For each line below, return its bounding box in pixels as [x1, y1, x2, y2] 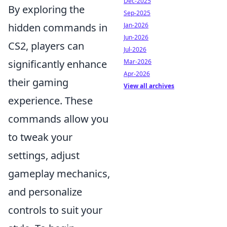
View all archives [124, 82, 174, 90]
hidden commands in [8, 21, 107, 34]
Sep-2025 [124, 9, 150, 17]
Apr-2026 [124, 69, 150, 78]
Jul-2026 [124, 45, 146, 54]
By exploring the [8, 3, 85, 16]
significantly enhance [8, 57, 107, 71]
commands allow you [8, 112, 108, 126]
